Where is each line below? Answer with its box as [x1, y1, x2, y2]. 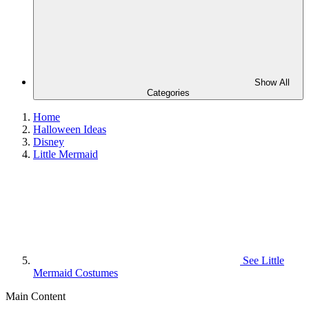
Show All [254, 77, 290, 88]
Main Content [6, 290, 66, 302]
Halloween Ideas [33, 123, 106, 135]
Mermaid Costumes [33, 267, 118, 279]
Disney [33, 136, 64, 148]
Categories [147, 88, 190, 98]
